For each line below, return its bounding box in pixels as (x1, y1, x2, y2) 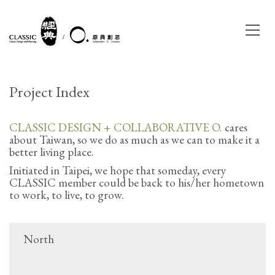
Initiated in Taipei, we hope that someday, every (9, 162, 226, 178)
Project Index (9, 82, 90, 101)
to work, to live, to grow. (9, 187, 124, 203)
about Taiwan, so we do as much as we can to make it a (9, 132, 260, 147)
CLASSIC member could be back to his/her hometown (9, 174, 264, 190)
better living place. (9, 144, 94, 160)
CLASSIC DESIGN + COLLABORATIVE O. (9, 120, 225, 135)
